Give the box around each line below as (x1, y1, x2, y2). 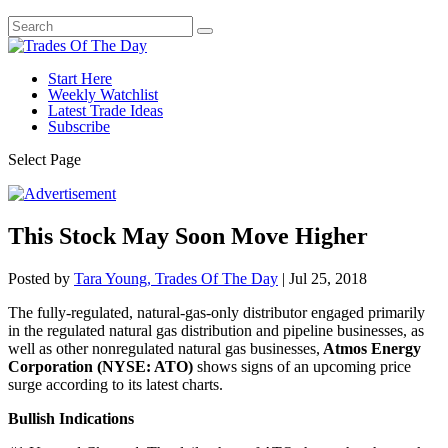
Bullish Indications (8, 409, 134, 427)
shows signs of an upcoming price (193, 357, 411, 375)
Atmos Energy (320, 339, 421, 357)
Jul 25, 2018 (289, 269, 367, 287)
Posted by (8, 269, 74, 287)
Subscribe (48, 118, 110, 135)
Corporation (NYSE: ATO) (8, 357, 193, 375)
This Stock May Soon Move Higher (8, 222, 368, 249)
